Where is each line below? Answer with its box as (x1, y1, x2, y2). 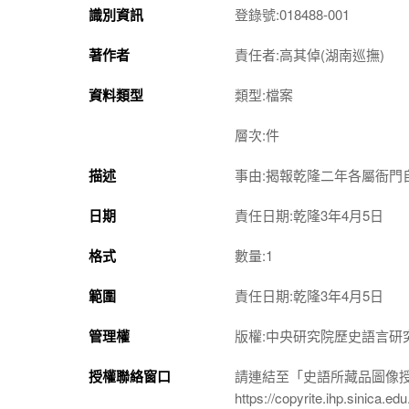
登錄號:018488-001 (235, 4, 350, 24)
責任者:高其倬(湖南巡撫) (235, 44, 384, 64)
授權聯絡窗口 (89, 365, 171, 386)
